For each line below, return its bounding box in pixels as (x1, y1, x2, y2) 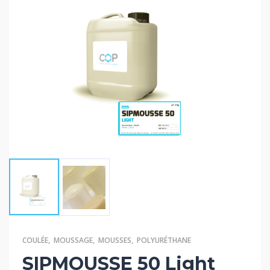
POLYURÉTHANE (137, 235, 191, 245)
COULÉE (22, 235, 48, 245)
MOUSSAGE (54, 235, 93, 245)
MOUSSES (98, 235, 131, 245)
